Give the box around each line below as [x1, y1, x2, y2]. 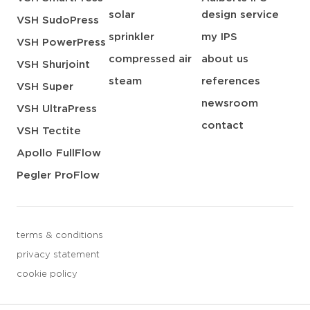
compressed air [109, 54, 192, 65]
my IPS [201, 32, 237, 43]
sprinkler [109, 32, 155, 43]
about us [201, 54, 248, 65]
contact [201, 120, 244, 131]
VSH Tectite [17, 126, 81, 137]
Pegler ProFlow [17, 170, 100, 181]
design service [201, 10, 279, 21]
